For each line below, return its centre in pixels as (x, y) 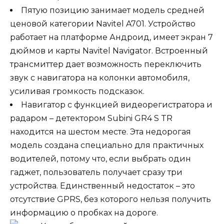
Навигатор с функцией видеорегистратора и (117, 105)
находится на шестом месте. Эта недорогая (100, 132)
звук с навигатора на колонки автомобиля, (100, 78)
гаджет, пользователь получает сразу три (96, 172)
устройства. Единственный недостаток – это (102, 186)
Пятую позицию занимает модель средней (113, 10)
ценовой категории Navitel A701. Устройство (103, 24)
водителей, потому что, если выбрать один (100, 159)
